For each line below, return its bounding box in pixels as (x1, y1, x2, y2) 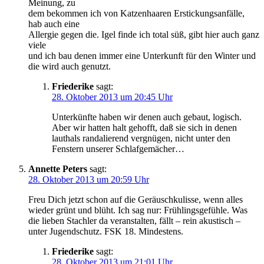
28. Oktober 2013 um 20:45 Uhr (52, 91, 173, 102)
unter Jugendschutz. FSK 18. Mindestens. (28, 226, 183, 236)
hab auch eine (28, 18, 80, 29)
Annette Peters (28, 163, 87, 174)
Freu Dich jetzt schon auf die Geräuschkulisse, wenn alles (28, 194, 243, 204)
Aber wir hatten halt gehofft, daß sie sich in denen (52, 122, 237, 133)
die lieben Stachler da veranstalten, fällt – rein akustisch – (28, 215, 240, 226)
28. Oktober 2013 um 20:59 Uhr (28, 174, 149, 184)
